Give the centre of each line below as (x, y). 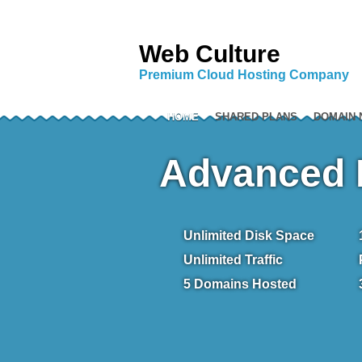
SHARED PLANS (256, 117)
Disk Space (278, 236)
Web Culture (210, 54)
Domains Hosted (244, 284)
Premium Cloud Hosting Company (244, 75)
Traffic (262, 260)
